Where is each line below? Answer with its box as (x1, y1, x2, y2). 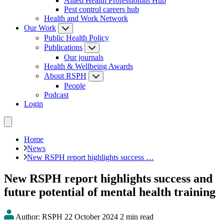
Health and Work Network (44, 14, 128, 22)
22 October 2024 (64, 212, 118, 221)
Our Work (24, 23, 56, 32)
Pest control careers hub (64, 5, 139, 13)
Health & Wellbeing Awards (44, 62, 133, 70)
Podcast (44, 90, 68, 99)
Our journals (64, 53, 103, 61)
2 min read (120, 212, 153, 221)
